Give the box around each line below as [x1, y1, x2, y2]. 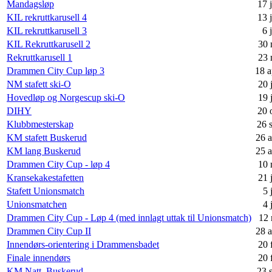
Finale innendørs [7, 253, 70, 263]
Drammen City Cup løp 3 [7, 66, 104, 76]
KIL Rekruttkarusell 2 [7, 39, 90, 50]
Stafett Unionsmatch [7, 186, 84, 197]
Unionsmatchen [7, 199, 67, 210]
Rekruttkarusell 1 [7, 52, 72, 63]
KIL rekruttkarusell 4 [7, 12, 87, 23]
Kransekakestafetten [7, 172, 84, 183]
